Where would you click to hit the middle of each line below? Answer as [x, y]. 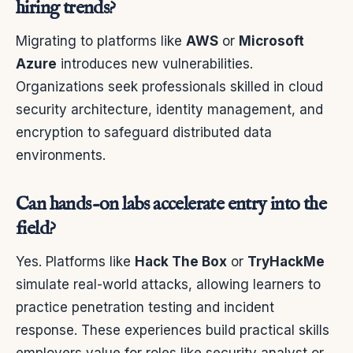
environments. [61, 156]
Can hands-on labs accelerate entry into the [171, 205]
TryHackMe [286, 262]
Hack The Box [181, 262]
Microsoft [271, 41]
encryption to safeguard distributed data [144, 133]
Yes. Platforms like [75, 262]
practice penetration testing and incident [145, 308]
